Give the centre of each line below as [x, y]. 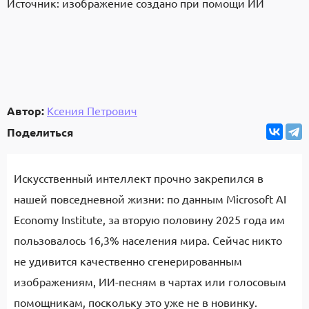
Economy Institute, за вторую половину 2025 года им [149, 219]
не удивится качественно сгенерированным [128, 261]
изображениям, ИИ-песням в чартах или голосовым [150, 281]
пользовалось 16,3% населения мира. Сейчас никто [148, 240]
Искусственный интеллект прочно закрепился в [139, 178]
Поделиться [40, 132]
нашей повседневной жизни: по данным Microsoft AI [150, 199]
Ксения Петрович [92, 110]
